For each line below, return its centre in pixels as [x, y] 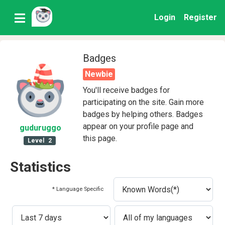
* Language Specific [78, 189]
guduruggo [40, 128]
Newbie [99, 74]
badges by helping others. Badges [143, 114]
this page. [100, 138]
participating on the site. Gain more [143, 102]
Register [200, 17]
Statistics [40, 167]
